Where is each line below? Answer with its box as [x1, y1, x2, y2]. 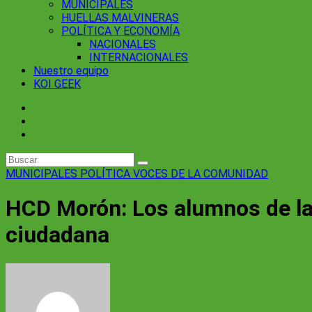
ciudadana [6, 221, 109, 249]
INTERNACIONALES [89, 51, 188, 64]
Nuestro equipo [33, 64, 109, 77]
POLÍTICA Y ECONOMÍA [61, 24, 180, 38]
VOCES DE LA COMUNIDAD [133, 167, 268, 180]
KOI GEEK [33, 77, 81, 91]
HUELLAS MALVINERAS [61, 11, 179, 24]
